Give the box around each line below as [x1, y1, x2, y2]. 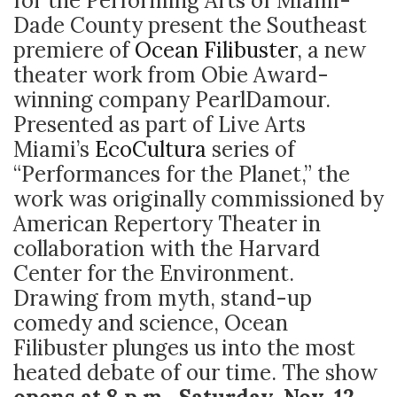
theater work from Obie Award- [13, 61, 329, 89]
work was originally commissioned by [13, 185, 384, 213]
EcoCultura [95, 136, 206, 163]
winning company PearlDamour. [13, 86, 331, 113]
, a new [297, 36, 366, 64]
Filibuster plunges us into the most [13, 334, 355, 362]
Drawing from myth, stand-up [13, 284, 312, 312]
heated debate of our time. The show [13, 359, 378, 386]
